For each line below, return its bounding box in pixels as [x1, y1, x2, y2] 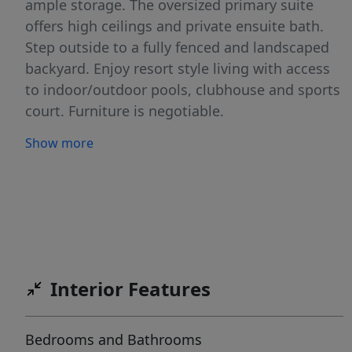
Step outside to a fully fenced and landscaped [25, 38, 329, 57]
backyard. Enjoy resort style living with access [25, 59, 330, 78]
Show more [25, 134, 93, 152]
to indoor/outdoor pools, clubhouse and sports [25, 80, 340, 99]
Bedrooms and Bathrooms [25, 330, 202, 349]
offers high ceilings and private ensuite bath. [25, 16, 324, 35]
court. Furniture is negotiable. [25, 101, 224, 120]
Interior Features [50, 276, 211, 302]
